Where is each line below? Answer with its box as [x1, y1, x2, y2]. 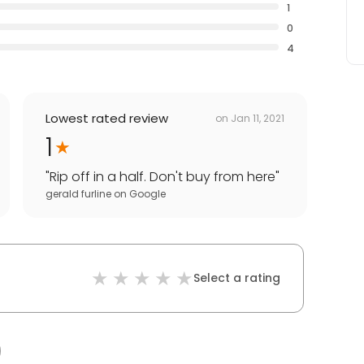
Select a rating [193, 270, 280, 287]
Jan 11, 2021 [231, 110, 284, 125]
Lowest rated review [45, 110, 168, 128]
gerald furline [45, 187, 111, 201]
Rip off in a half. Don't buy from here [50, 167, 275, 187]
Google [129, 187, 166, 201]
